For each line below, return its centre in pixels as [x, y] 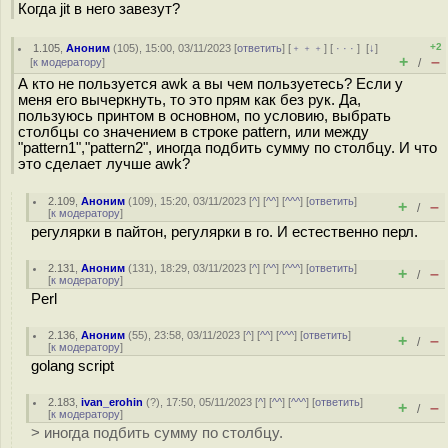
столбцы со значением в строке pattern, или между [193, 132]
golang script [72, 366]
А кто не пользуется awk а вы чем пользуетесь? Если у [210, 84]
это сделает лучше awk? [104, 164]
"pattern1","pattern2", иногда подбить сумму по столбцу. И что [227, 148]
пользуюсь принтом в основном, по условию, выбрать [204, 116]
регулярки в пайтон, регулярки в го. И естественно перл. [224, 232]
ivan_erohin [112, 402]
